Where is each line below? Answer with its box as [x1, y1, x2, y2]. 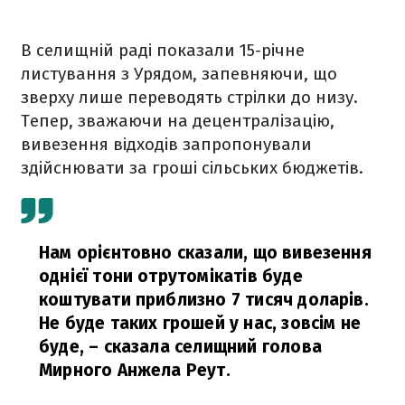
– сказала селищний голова [83, 336, 322, 358]
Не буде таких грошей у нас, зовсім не [39, 313, 362, 334]
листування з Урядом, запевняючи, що [21, 63, 337, 85]
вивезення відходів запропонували [21, 134, 312, 155]
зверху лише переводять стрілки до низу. [21, 87, 358, 108]
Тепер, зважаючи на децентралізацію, [21, 110, 334, 132]
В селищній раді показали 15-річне [21, 40, 305, 61]
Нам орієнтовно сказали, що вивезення [39, 242, 372, 264]
